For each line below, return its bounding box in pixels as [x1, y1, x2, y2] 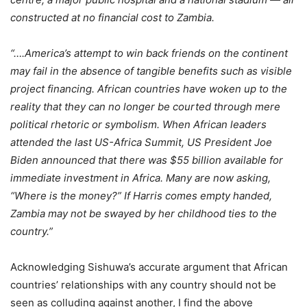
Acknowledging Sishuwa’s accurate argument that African [10, 260, 288, 274]
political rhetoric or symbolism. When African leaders [10, 118, 267, 132]
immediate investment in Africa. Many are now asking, [10, 171, 271, 185]
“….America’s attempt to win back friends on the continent [10, 47, 288, 60]
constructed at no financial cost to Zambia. [10, 11, 214, 25]
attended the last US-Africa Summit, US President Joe [10, 136, 272, 149]
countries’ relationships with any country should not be [10, 278, 276, 292]
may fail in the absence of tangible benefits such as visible [10, 64, 292, 78]
